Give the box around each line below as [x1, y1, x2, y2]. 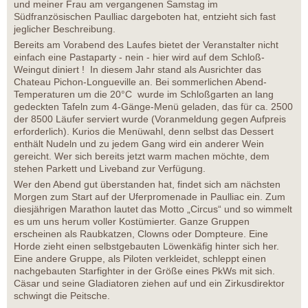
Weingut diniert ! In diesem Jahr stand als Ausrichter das [14, 64, 261, 76]
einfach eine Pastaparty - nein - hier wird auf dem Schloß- [14, 52, 265, 63]
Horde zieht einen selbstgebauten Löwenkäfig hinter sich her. [14, 241, 279, 252]
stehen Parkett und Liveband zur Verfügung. [14, 163, 206, 175]
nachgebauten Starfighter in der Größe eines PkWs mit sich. [14, 265, 275, 277]
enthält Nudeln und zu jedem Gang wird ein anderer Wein [14, 138, 264, 150]
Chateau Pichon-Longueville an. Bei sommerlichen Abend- [14, 76, 267, 88]
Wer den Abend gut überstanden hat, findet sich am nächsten [14, 179, 280, 190]
